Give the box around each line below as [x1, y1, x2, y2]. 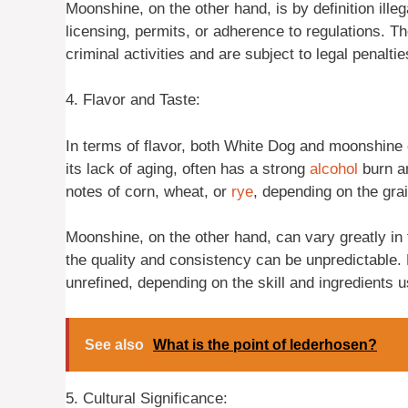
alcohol [310, 159, 358, 178]
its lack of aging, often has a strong [66, 159, 310, 178]
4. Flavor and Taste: [66, 91, 200, 109]
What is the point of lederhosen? [153, 336, 377, 352]
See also [85, 336, 144, 352]
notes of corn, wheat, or [66, 182, 231, 200]
